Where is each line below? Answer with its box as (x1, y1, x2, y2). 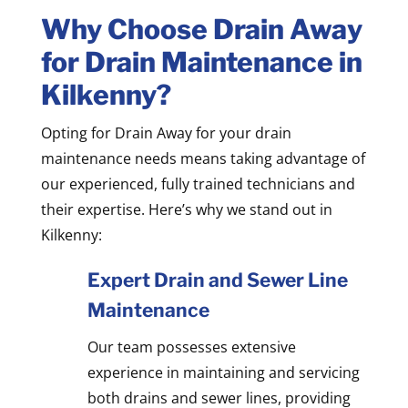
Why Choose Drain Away (40, 12, 362, 46)
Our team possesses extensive (87, 336, 296, 357)
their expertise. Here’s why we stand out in (40, 199, 332, 219)
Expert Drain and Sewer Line (87, 268, 348, 291)
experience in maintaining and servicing (87, 362, 360, 382)
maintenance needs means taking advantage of (40, 148, 365, 168)
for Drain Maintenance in (40, 45, 362, 78)
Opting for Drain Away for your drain (40, 122, 291, 143)
